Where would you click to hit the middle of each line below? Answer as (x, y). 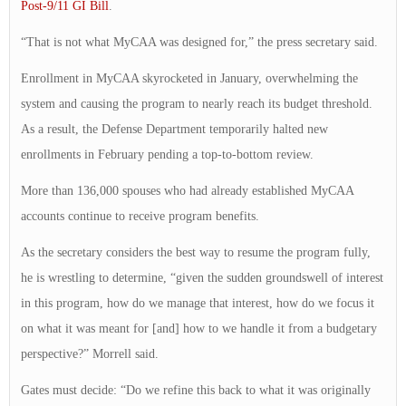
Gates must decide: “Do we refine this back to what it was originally (196, 390)
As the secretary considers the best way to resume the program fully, (196, 252)
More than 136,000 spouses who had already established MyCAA (187, 190)
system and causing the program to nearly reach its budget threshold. (197, 103)
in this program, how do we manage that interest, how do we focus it (198, 303)
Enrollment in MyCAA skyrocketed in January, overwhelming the (189, 78)
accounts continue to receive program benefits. (140, 216)
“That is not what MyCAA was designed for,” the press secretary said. (199, 43)
